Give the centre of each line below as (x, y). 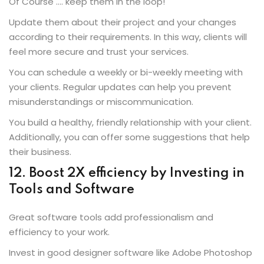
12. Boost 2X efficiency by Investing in (127, 173)
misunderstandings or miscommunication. (102, 101)
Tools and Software (72, 189)
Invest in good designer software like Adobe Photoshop (131, 252)
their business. (40, 151)
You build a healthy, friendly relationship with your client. (130, 122)
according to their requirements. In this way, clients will (128, 37)
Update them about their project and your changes (123, 22)
